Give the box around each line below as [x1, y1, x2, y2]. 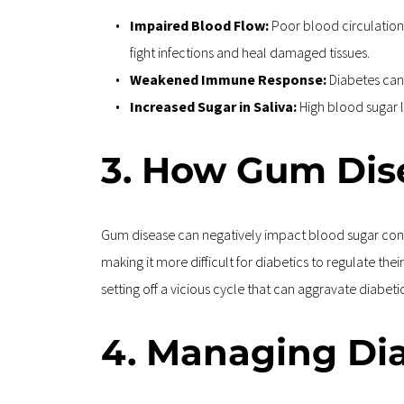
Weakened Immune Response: [130, 70, 329, 89]
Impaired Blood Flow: [130, 16, 271, 35]
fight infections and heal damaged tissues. [130, 43, 370, 62]
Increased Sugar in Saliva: [130, 97, 299, 116]
